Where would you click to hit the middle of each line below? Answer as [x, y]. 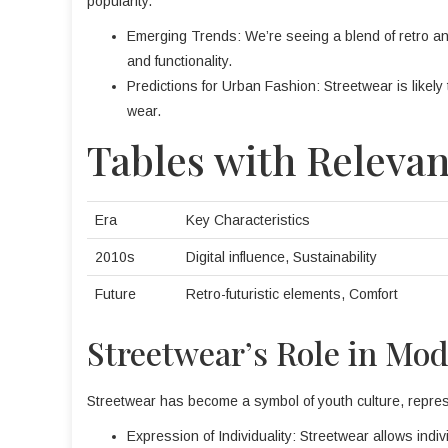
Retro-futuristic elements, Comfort [292, 294]
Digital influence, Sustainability [281, 257]
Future [115, 294]
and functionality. [179, 61]
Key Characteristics [248, 220]
